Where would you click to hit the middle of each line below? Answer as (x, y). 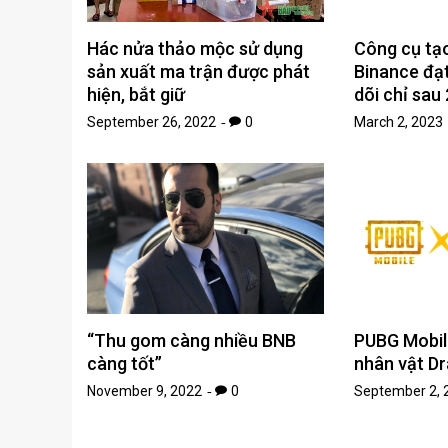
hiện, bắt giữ (136, 95)
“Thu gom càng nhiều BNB (191, 341)
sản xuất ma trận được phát (198, 72)
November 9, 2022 (144, 391)
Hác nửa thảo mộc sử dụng (195, 49)
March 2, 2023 (398, 122)
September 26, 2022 (151, 122)
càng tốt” (124, 364)
